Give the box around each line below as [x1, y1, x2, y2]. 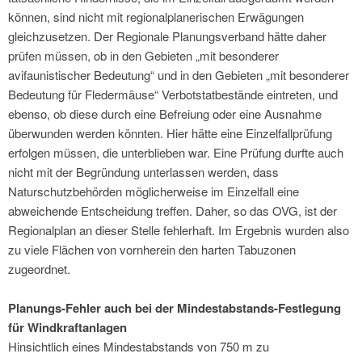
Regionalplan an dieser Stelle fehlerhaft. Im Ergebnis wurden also [8, 221, 349, 238]
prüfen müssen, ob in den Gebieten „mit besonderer [8, 46, 279, 64]
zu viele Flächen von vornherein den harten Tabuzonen [8, 240, 296, 258]
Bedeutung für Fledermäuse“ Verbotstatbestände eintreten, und [8, 85, 338, 103]
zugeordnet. [8, 259, 70, 277]
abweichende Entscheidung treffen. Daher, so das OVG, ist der [8, 201, 337, 219]
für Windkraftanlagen [8, 318, 127, 336]
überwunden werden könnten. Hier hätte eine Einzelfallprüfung [8, 124, 332, 141]
